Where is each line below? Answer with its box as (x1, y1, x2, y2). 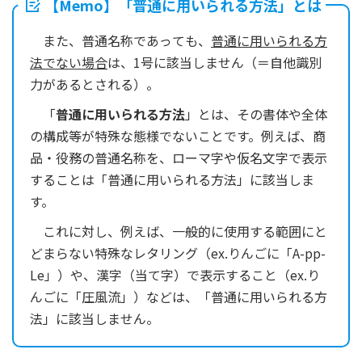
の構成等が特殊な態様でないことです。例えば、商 (30, 125, 326, 145)
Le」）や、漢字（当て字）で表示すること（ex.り (30, 264, 320, 284)
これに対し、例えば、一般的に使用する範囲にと (30, 221, 327, 241)
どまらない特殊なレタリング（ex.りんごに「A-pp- (30, 242, 326, 263)
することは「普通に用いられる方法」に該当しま (30, 169, 314, 189)
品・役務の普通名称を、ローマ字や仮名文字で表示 (30, 147, 327, 167)
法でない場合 (30, 52, 107, 72)
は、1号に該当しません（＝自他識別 (107, 52, 322, 72)
